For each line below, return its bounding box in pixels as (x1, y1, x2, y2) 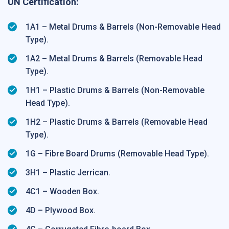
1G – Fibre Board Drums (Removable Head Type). (26, 149, 209, 159)
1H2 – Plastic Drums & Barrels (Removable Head (26, 117, 208, 127)
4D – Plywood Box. (26, 205, 96, 216)
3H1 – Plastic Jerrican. (26, 168, 110, 178)
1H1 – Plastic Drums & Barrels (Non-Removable (26, 85, 204, 96)
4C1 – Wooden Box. (26, 187, 99, 197)
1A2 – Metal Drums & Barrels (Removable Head (26, 54, 202, 64)
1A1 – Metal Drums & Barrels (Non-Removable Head (26, 22, 221, 32)
